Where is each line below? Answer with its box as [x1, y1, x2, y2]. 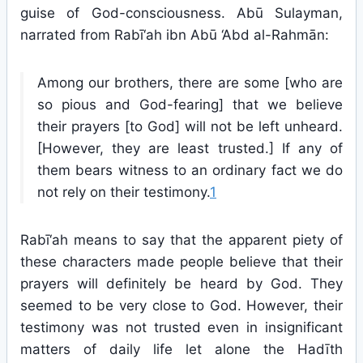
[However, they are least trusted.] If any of [37, 140, 343, 156]
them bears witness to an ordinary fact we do [37, 162, 343, 178]
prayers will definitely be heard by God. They [20, 275, 343, 292]
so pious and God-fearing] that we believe [37, 96, 343, 113]
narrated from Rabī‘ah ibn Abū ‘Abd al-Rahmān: [20, 27, 329, 43]
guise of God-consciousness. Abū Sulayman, [20, 5, 343, 21]
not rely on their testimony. [37, 184, 210, 200]
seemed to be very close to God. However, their [20, 297, 343, 314]
